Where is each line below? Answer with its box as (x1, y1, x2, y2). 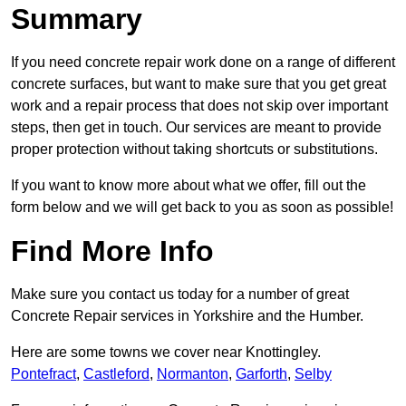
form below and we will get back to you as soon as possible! (11, 198, 393, 215)
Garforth (236, 365, 287, 382)
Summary (11, 2, 142, 35)
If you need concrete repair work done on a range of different (11, 53, 395, 70)
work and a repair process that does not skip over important (11, 97, 388, 113)
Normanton (157, 365, 228, 382)
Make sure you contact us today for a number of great (11, 285, 349, 302)
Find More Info (11, 234, 214, 267)
